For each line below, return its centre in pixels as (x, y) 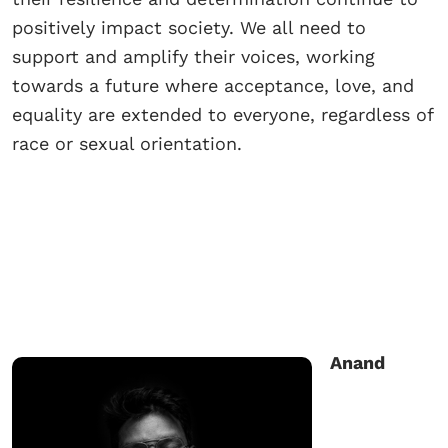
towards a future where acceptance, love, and (213, 86)
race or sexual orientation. (127, 144)
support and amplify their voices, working (193, 57)
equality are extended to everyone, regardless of (222, 115)
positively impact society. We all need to (189, 28)
